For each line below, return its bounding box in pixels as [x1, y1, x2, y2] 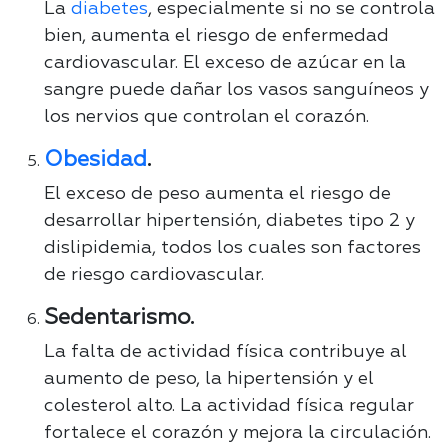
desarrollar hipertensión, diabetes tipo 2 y [44, 212, 415, 231]
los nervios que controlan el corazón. [44, 108, 369, 127]
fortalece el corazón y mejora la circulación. [44, 424, 431, 443]
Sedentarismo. [44, 307, 195, 330]
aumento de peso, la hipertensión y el [44, 370, 374, 389]
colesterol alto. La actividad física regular [44, 397, 414, 416]
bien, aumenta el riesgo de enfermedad [44, 27, 389, 46]
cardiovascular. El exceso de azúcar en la [44, 54, 406, 73]
